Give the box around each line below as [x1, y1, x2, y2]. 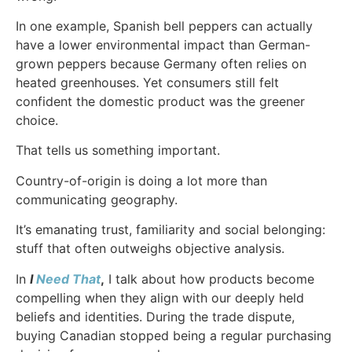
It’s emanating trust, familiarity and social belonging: [16, 222, 325, 238]
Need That [33, 270, 101, 287]
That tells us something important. [16, 142, 220, 159]
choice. [16, 112, 58, 128]
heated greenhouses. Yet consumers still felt [16, 75, 279, 90]
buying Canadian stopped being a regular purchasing [16, 327, 332, 343]
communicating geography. [16, 191, 178, 207]
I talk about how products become [104, 270, 314, 287]
